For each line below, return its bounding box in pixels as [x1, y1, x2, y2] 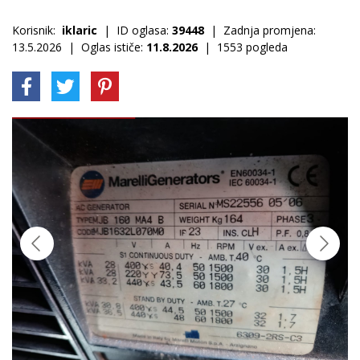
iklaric [62, 22, 97, 38]
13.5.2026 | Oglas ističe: [12, 39, 146, 55]
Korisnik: [12, 22, 62, 38]
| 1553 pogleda [198, 39, 288, 55]
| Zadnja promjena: [204, 22, 316, 38]
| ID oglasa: [97, 22, 172, 38]
